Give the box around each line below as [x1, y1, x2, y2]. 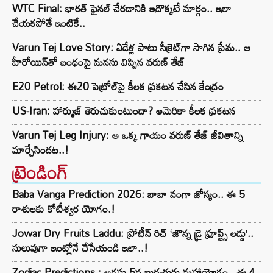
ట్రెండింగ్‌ [12, 154, 68, 191]
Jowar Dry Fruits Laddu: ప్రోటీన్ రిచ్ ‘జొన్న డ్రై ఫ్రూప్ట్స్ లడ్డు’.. [12, 223, 253, 244]
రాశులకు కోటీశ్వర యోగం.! [12, 199, 115, 219]
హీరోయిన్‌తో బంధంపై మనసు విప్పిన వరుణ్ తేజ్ [12, 52, 185, 73]
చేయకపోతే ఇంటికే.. [12, 13, 85, 34]
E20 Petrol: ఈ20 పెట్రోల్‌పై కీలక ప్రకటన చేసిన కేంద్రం [12, 76, 224, 97]
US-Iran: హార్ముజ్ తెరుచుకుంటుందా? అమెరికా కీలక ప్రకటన [12, 101, 235, 121]
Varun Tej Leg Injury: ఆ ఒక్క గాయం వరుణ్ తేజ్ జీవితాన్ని [12, 125, 243, 146]
